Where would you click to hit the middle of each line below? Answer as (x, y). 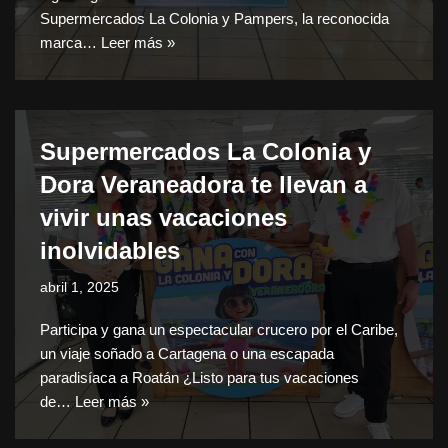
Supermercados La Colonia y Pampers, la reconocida (214, 19)
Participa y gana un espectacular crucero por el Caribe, (219, 330)
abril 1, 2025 (79, 288)
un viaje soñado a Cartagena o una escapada (187, 354)
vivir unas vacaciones (163, 218)
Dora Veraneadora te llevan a (203, 185)
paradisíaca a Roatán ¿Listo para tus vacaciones (199, 378)
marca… (70, 43)
